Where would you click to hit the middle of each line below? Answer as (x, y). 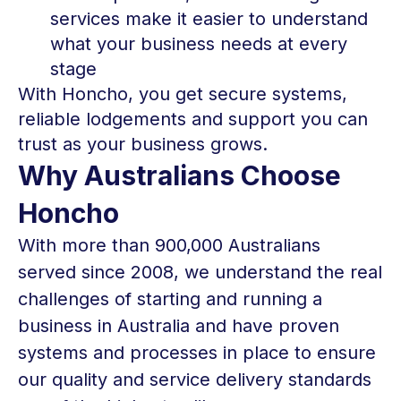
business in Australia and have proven (179, 326)
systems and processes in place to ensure (197, 353)
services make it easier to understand (209, 19)
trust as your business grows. (143, 144)
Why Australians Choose (179, 175)
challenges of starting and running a (170, 299)
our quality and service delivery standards (195, 380)
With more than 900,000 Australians (169, 245)
